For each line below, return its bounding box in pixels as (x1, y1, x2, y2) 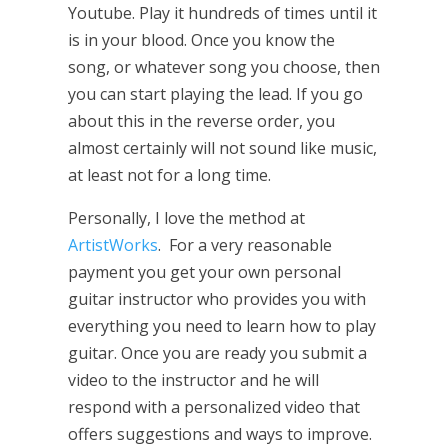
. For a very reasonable (157, 234, 332, 257)
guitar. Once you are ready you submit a (67, 342, 367, 365)
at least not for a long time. (67, 164, 271, 187)
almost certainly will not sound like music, (67, 137, 377, 160)
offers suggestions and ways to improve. (67, 423, 372, 446)
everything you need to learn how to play (67, 315, 376, 338)
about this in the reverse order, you (67, 110, 335, 133)
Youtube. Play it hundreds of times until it (67, 2, 377, 25)
